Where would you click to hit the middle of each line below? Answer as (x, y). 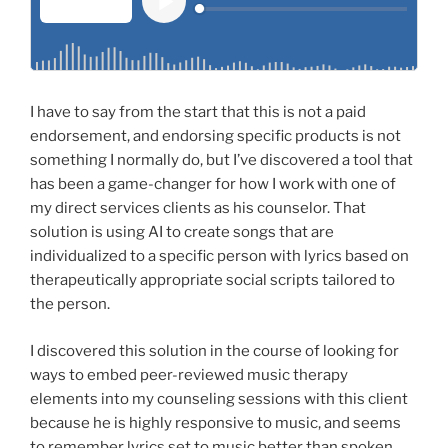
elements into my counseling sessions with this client (219, 398)
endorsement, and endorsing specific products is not (215, 136)
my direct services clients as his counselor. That (198, 208)
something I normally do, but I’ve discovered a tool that (221, 160)
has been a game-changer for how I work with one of (213, 184)
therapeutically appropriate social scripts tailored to (212, 280)
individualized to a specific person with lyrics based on (219, 256)
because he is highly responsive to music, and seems (215, 422)
